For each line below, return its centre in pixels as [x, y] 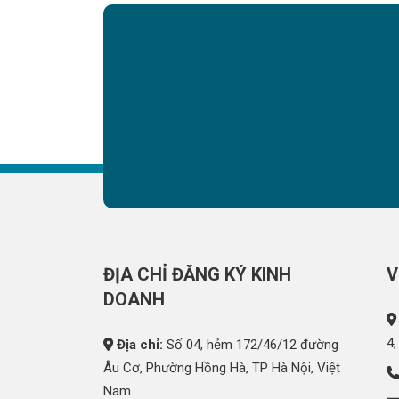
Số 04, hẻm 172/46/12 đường [250, 345]
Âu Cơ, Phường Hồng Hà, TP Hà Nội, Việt [221, 368]
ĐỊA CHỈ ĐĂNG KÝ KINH [197, 275]
